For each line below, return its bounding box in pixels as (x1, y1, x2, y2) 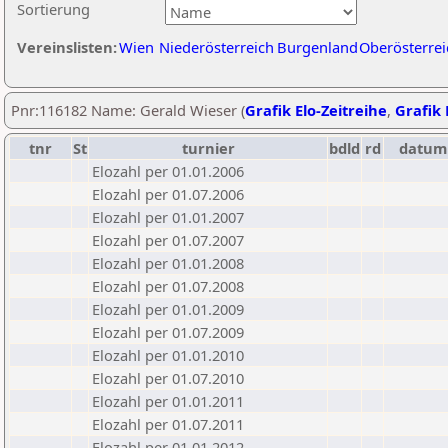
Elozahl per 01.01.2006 (92, 161, 244, 181)
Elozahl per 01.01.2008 (92, 253, 244, 273)
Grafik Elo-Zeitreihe (245, 100, 387, 120)
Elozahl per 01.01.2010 (92, 345, 244, 365)
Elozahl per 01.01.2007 (92, 207, 244, 227)
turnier (181, 138, 235, 158)
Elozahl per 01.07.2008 (92, 276, 244, 296)
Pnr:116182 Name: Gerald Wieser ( (11, 100, 245, 120)
